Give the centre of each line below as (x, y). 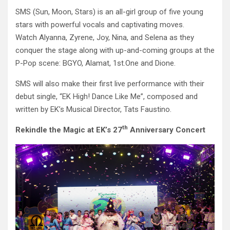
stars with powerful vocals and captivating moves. (100, 25)
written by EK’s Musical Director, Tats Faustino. (93, 110)
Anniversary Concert (167, 130)
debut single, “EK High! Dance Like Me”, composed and (107, 97)
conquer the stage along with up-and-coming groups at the (115, 51)
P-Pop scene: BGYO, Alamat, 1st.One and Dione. (95, 63)
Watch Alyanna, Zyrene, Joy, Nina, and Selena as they (105, 38)
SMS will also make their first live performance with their (110, 84)
